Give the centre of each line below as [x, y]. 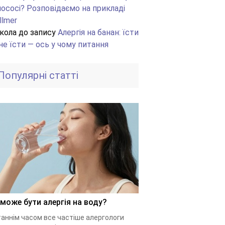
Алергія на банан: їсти [98, 32]
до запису [37, 32]
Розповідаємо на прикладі [76, 8]
